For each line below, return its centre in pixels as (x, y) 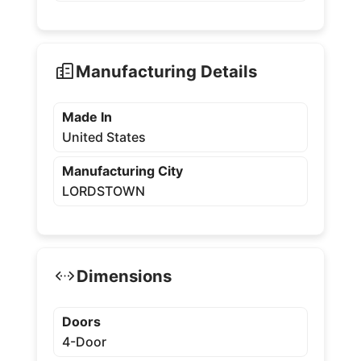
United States (104, 137)
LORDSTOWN (103, 191)
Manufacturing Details (166, 71)
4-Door (84, 342)
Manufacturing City (122, 171)
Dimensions (124, 276)
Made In (87, 117)
